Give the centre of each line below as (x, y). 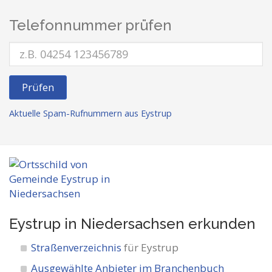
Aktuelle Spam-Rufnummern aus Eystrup (90, 113)
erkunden (220, 224)
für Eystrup (150, 247)
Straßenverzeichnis (76, 247)
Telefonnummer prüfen (90, 25)
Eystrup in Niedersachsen (97, 224)
